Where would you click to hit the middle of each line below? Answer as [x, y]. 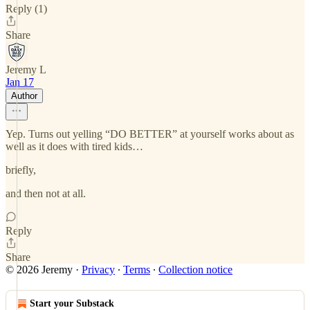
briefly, [21, 170]
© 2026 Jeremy [39, 270]
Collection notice [195, 270]
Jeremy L [26, 70]
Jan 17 [20, 82]
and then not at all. [46, 193]
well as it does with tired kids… [74, 146]
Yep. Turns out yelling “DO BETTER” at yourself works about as [150, 134]
